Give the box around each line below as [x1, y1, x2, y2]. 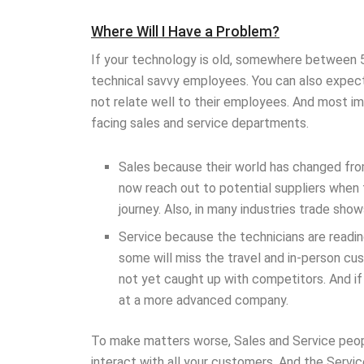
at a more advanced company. [119, 292, 289, 309]
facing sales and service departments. [91, 115, 309, 132]
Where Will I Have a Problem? [91, 23, 279, 40]
